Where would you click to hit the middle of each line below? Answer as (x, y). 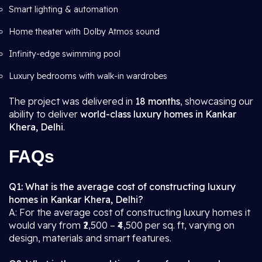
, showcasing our (217, 101)
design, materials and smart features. (90, 238)
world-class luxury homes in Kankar (158, 114)
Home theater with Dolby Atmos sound (84, 32)
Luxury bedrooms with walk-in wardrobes (88, 76)
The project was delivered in (72, 101)
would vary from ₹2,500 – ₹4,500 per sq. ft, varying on (122, 225)
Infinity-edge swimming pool (65, 54)
